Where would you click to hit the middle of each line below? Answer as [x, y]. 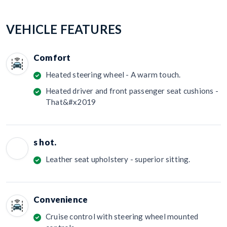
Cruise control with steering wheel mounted [122, 216]
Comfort [52, 57]
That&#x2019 [71, 102]
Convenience [61, 199]
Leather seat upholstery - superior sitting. [118, 159]
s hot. [45, 142]
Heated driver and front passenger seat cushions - [132, 90]
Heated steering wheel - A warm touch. [113, 74]
